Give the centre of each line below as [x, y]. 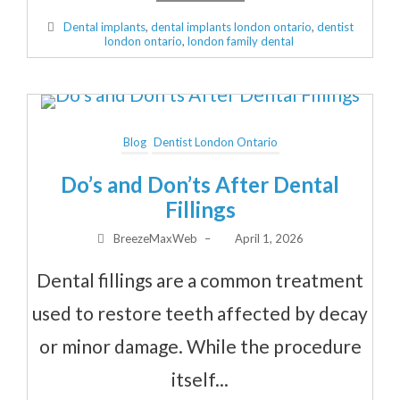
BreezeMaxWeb [155, 238]
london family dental [240, 41]
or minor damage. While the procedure [200, 346]
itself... [200, 379]
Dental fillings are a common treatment [200, 279]
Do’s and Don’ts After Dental [200, 184]
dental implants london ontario [232, 26]
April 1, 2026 [270, 238]
